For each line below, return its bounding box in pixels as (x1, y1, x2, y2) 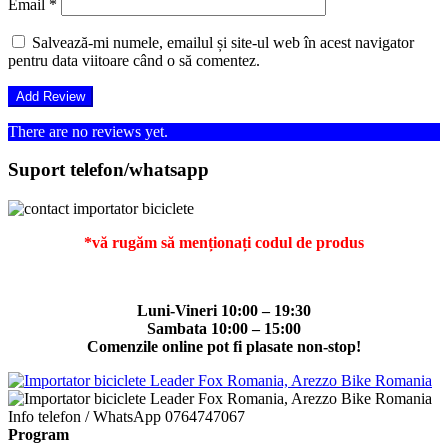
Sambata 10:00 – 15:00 (147, 320, 301, 338)
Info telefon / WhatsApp (8, 408, 161, 426)
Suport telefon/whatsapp (8, 159, 209, 181)
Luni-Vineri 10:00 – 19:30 (137, 302, 311, 320)
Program (8, 426, 69, 444)
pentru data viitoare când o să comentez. (8, 51, 260, 69)
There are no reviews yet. (8, 122, 168, 140)
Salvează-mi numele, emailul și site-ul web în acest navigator (32, 33, 414, 51)
